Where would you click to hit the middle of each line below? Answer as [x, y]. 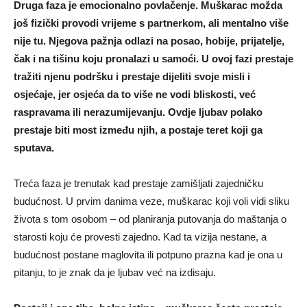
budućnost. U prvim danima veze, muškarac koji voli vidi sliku [151, 201]
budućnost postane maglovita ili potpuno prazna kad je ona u [148, 255]
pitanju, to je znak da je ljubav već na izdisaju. [115, 273]
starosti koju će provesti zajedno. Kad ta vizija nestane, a [140, 237]
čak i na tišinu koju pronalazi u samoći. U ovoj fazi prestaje [153, 59]
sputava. [34, 148]
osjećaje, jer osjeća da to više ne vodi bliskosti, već [135, 95]
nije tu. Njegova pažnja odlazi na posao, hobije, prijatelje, [149, 41]
